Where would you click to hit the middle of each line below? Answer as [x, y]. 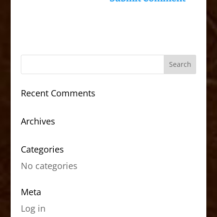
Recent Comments [58, 93]
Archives [38, 121]
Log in [33, 208]
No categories [49, 165]
